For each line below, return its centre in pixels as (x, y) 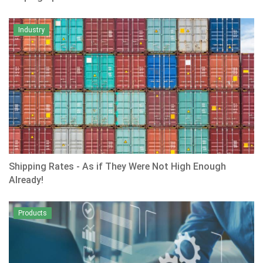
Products (33, 213)
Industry (31, 30)
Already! (26, 180)
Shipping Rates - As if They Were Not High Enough (117, 167)
